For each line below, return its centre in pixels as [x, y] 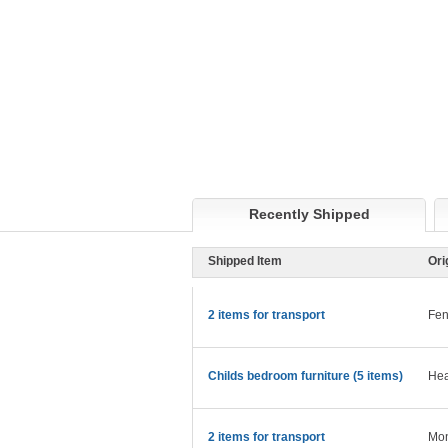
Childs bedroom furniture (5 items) [305, 376]
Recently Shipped [309, 214]
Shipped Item [245, 261]
